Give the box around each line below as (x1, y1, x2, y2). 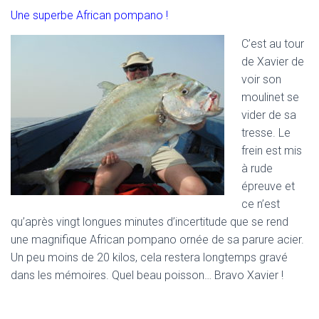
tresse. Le (241, 125, 291, 140)
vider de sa (241, 108, 296, 122)
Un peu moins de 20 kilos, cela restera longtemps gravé (11, 250, 288, 264)
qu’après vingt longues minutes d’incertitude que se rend (11, 214, 288, 229)
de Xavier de (241, 54, 304, 68)
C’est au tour (241, 36, 304, 51)
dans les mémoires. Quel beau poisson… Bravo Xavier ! (11, 268, 283, 282)
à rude (241, 161, 273, 175)
